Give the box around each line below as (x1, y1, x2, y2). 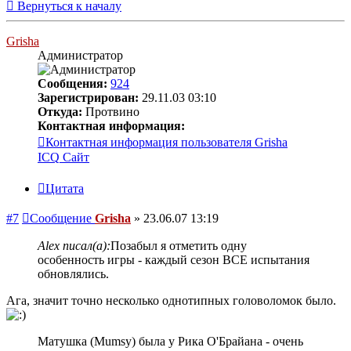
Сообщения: (38, 76, 107, 90)
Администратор (38, 48, 123, 62)
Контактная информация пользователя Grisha (45, 135, 288, 149)
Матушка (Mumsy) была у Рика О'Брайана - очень (38, 334, 303, 348)
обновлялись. (38, 266, 109, 280)
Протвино (82, 104, 139, 118)
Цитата (45, 181, 84, 195)
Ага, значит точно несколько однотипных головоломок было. (6, 293, 336, 307)
